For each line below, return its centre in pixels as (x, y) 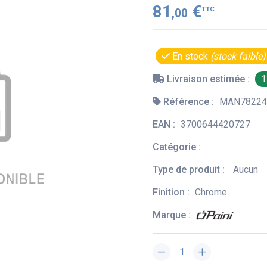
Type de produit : (190, 169)
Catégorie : (178, 147)
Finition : (172, 192)
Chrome (211, 192)
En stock (190, 56)
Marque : (173, 215)
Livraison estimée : (208, 79)
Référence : (189, 101)
